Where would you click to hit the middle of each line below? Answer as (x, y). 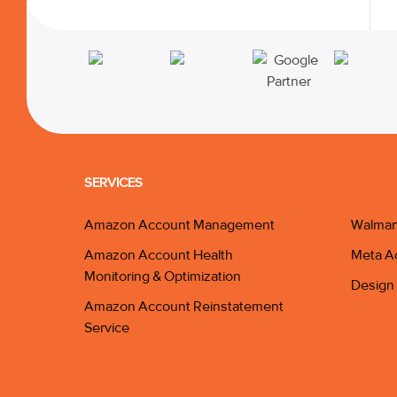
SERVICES (113, 183)
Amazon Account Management (179, 225)
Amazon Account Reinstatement (184, 307)
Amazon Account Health (159, 255)
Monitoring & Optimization (163, 276)
